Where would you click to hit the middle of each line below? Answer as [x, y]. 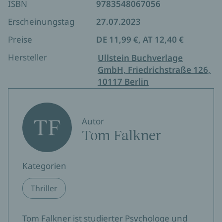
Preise [20, 39]
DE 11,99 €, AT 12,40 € [140, 39]
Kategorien [44, 166]
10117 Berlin [123, 82]
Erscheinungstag [41, 22]
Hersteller [28, 57]
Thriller [44, 188]
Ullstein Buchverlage [140, 58]
